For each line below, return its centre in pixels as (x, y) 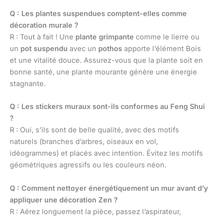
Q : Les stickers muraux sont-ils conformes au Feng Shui (107, 107)
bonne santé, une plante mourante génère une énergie (103, 72)
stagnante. (28, 83)
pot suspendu (44, 48)
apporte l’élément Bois (162, 48)
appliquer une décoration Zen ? (64, 200)
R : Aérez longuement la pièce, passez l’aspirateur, (95, 211)
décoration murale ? (44, 25)
